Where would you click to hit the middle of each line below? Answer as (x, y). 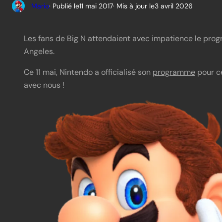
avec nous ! (44, 81)
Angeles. (39, 48)
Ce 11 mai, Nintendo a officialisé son (88, 68)
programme (174, 68)
